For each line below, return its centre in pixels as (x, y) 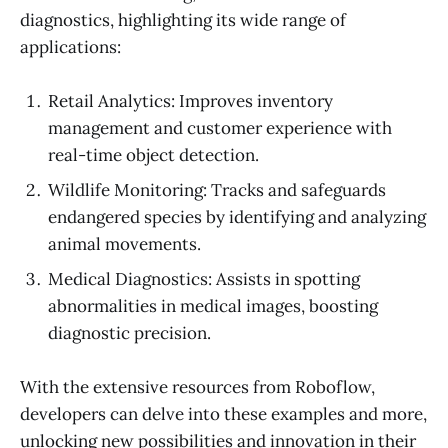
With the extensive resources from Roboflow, (197, 387)
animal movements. (124, 244)
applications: (70, 46)
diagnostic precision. (129, 333)
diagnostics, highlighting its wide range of (183, 19)
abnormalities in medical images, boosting (213, 306)
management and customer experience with (220, 128)
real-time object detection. (153, 155)
